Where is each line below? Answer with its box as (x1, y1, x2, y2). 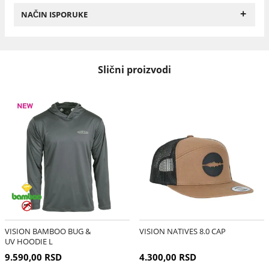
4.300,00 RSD (139, 250, 196, 263)
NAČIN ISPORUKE (20, 8, 88, 20)
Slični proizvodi (98, 63, 171, 77)
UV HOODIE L (4, 235, 53, 247)
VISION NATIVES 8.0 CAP (139, 225, 226, 237)
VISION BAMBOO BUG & (4, 225, 91, 237)
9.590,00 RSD (4, 250, 62, 263)
